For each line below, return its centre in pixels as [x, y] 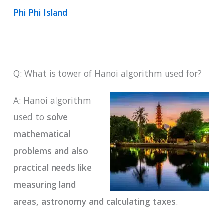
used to [30, 117]
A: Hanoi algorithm [52, 100]
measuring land [44, 185]
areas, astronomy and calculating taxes [94, 201]
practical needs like [52, 168]
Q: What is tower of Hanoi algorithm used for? [107, 74]
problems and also [51, 151]
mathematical [42, 134]
